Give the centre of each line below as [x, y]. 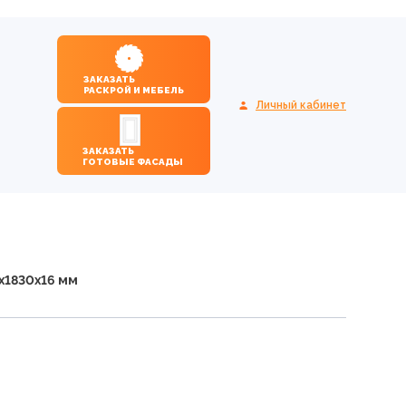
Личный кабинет [301, 105]
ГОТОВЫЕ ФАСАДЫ [159, 162]
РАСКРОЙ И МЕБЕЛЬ [134, 90]
